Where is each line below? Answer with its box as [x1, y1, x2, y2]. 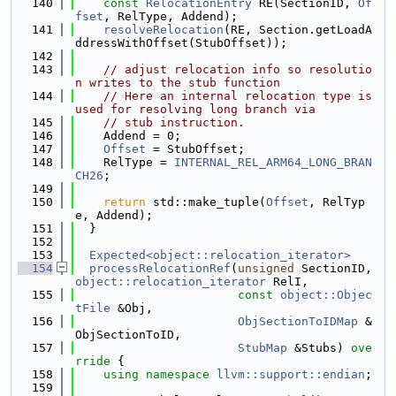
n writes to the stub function [75, 76, 280, 89]
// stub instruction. [103, 116, 245, 129]
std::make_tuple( [146, 195, 266, 209]
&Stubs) [287, 341, 344, 354]
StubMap [238, 341, 287, 354]
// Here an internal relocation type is [103, 89, 372, 103]
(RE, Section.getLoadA [224, 23, 372, 36]
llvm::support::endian [217, 368, 365, 381]
